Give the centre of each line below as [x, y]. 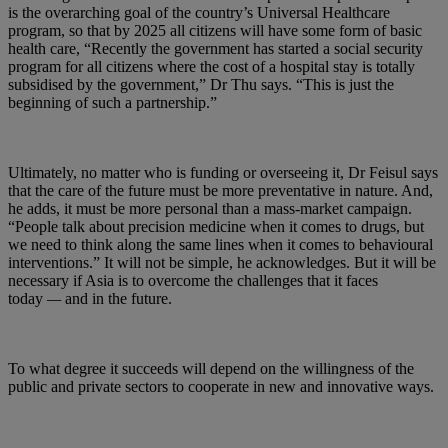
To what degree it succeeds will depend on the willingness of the [211, 369]
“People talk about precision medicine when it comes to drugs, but [216, 227]
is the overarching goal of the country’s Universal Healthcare [199, 13]
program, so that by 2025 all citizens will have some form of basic [215, 31]
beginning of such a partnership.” [112, 103]
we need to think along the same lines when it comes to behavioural [220, 245]
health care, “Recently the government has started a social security [215, 49]
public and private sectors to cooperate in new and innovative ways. [221, 387]
